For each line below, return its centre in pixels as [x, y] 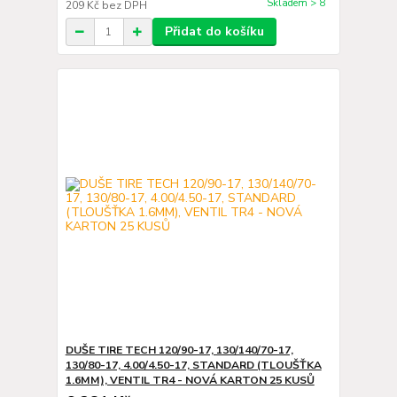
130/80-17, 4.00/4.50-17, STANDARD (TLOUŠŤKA [193, 365]
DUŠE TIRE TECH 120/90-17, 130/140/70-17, [179, 350]
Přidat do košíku [214, 31]
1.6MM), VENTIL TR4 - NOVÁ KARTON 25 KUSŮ [190, 380]
